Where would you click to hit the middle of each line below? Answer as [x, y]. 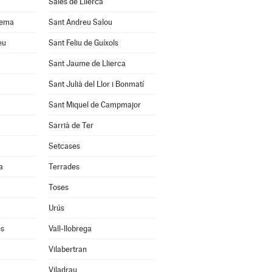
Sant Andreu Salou [80, 22]
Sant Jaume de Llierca [87, 63]
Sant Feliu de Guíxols [83, 43]
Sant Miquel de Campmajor [94, 105]
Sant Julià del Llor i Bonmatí [96, 84]
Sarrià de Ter [71, 125]
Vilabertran [67, 249]
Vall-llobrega [70, 229]
